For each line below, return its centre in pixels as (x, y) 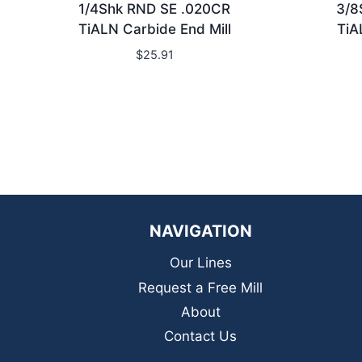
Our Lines (200, 263)
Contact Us (200, 337)
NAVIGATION (200, 231)
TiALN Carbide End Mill (154, 29)
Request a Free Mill (200, 287)
